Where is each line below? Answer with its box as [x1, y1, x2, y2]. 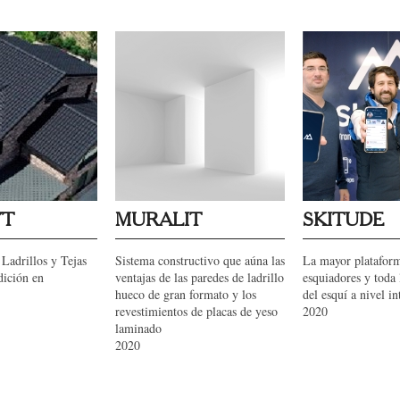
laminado [115, 320, 162, 337]
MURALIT [115, 212, 202, 229]
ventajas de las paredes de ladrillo [115, 269, 284, 286]
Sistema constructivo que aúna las [115, 252, 285, 269]
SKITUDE [303, 212, 384, 229]
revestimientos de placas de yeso [115, 303, 278, 320]
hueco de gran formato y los [115, 286, 256, 303]
